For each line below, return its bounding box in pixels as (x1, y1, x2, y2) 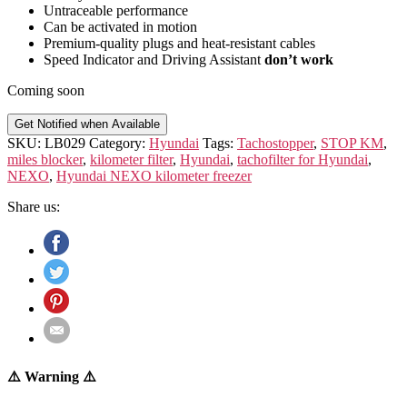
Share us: (7, 198, 60, 214)
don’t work (264, 51, 333, 67)
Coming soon (7, 82, 84, 98)
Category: (89, 134, 149, 151)
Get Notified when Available (15, 116, 160, 131)
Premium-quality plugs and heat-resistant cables (44, 35, 315, 51)
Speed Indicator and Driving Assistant (44, 51, 264, 67)
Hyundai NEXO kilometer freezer (56, 167, 252, 184)
